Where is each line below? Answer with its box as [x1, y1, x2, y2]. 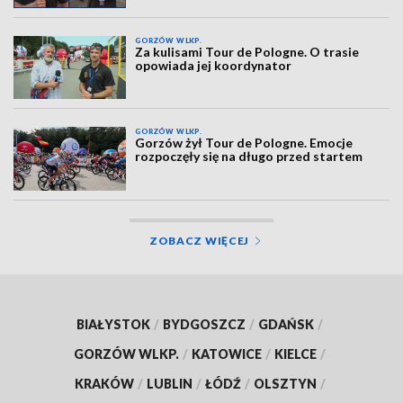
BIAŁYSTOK [76, 316, 150, 332]
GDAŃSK [258, 316, 314, 332]
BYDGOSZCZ [163, 316, 246, 332]
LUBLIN [146, 375, 193, 391]
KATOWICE [192, 345, 262, 362]
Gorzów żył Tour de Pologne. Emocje [135, 135, 354, 151]
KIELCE [274, 345, 317, 362]
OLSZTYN [253, 375, 317, 391]
